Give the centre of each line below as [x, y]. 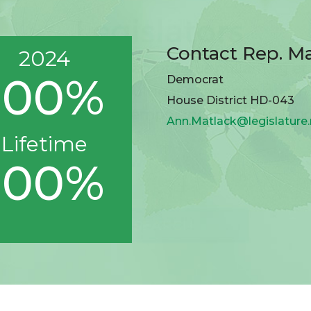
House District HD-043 [231, 100]
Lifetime [45, 144]
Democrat [195, 79]
